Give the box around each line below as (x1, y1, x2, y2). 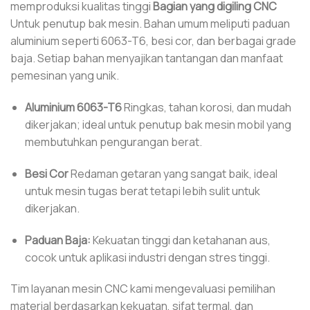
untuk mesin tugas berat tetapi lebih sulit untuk (24, 183, 260, 199)
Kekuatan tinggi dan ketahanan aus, (90, 232, 271, 248)
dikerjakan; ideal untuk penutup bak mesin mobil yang (24, 116, 291, 132)
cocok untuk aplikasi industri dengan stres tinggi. (24, 249, 270, 265)
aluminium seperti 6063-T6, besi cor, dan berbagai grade (10, 33, 296, 49)
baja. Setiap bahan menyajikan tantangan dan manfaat (10, 51, 283, 66)
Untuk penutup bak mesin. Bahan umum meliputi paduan (10, 16, 290, 32)
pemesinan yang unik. (10, 68, 119, 84)
